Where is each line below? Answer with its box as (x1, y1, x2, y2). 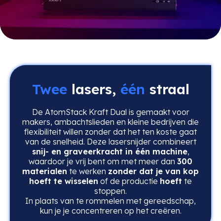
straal (145, 80, 189, 98)
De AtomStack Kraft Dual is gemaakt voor (32, 107, 189, 117)
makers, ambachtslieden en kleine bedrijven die (22, 116, 199, 127)
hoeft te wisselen (29, 176, 98, 186)
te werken (67, 166, 108, 176)
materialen (22, 166, 67, 176)
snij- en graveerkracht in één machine (32, 146, 187, 156)
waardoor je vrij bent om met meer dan (29, 156, 177, 166)
